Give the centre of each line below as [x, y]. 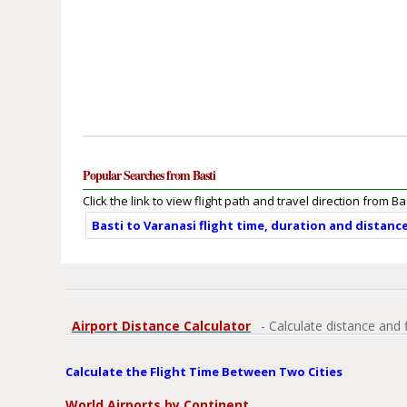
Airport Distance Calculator [162, 326]
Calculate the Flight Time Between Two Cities [204, 372]
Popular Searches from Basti [149, 175]
